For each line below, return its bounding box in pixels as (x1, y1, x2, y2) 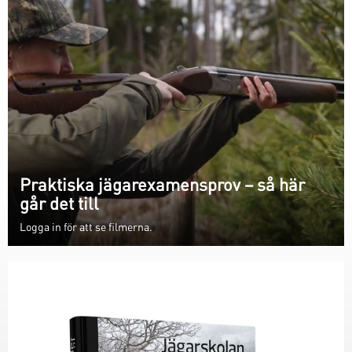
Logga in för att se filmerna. (20, 219, 152, 233)
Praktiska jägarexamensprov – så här (20, 173, 305, 195)
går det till (20, 192, 99, 214)
